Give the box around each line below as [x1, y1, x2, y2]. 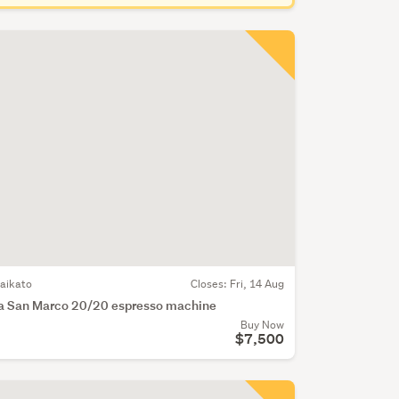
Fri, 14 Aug [229, 276, 284, 292]
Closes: [190, 276, 230, 292]
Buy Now [240, 317, 284, 333]
